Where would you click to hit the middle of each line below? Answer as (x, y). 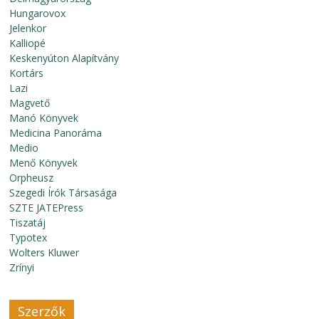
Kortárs (27, 73)
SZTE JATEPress (47, 208)
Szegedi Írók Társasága (63, 193)
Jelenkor (28, 28)
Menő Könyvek (44, 163)
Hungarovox (38, 13)
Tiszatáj (28, 223)
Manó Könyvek (44, 118)
